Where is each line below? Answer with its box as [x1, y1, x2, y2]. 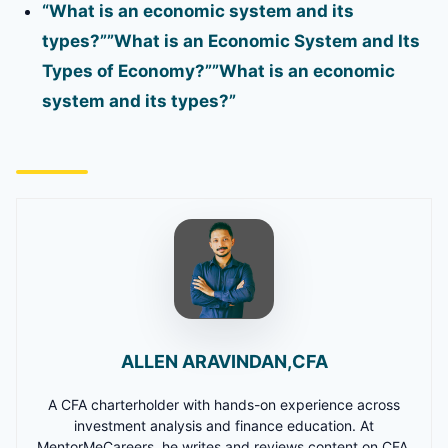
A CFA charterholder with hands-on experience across [48, 395, 400, 413]
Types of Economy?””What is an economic [42, 60, 395, 81]
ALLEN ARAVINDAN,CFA [120, 350, 328, 372]
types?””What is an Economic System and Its [42, 30, 420, 51]
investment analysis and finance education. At [74, 416, 374, 434]
